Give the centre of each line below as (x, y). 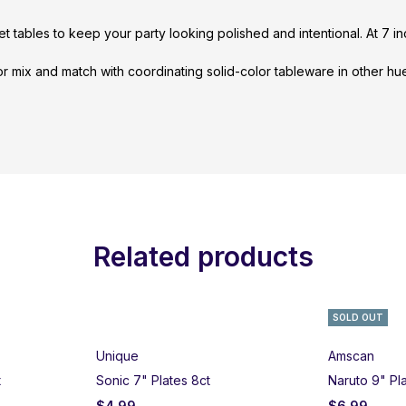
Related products (203, 256)
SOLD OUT (358, 317)
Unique (117, 355)
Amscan (351, 355)
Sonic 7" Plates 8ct (153, 380)
